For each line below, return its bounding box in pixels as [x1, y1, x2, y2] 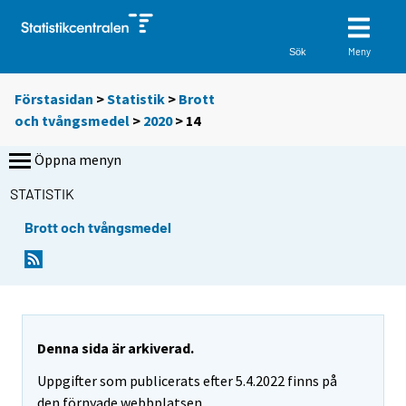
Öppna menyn [34, 150, 121, 169]
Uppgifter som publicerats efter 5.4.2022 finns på [37, 372, 337, 391]
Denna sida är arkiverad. [37, 338, 194, 357]
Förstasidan [14, 90, 93, 109]
